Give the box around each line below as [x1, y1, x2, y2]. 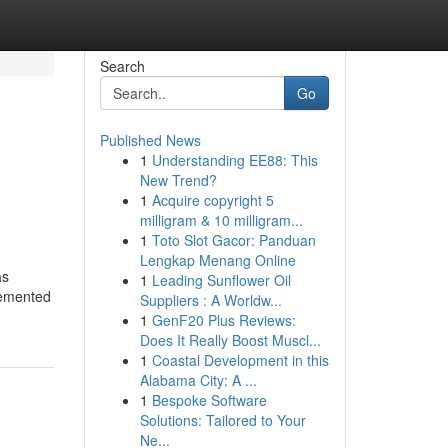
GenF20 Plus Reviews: [151, 310, 296, 330]
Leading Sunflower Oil [151, 270, 291, 290]
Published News [99, 130, 201, 150]
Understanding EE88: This [151, 150, 318, 170]
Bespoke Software [151, 390, 267, 410]
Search [99, 56, 145, 76]
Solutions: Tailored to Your [139, 410, 306, 430]
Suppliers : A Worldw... [139, 290, 282, 310]
